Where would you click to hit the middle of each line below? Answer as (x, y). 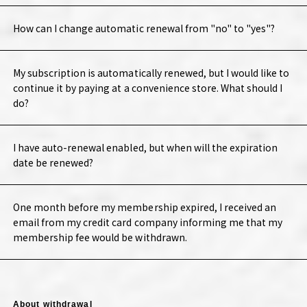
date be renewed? (53, 163)
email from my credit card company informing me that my (148, 222)
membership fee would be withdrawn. (100, 237)
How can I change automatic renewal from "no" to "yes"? (144, 28)
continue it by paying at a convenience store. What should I (148, 88)
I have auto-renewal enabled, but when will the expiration (145, 148)
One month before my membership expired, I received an (145, 207)
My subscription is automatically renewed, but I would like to (151, 73)
